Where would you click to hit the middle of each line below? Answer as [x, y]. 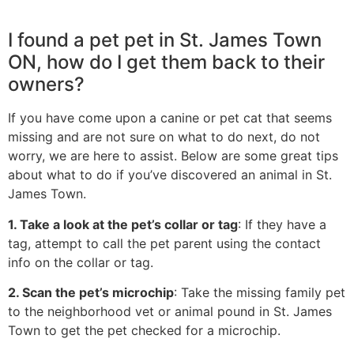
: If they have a [282, 224]
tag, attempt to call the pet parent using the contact [164, 243]
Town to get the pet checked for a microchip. [144, 331]
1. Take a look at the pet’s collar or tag [123, 224]
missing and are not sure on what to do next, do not [164, 137]
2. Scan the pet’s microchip [91, 293]
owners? [46, 85]
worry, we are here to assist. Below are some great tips [173, 156]
